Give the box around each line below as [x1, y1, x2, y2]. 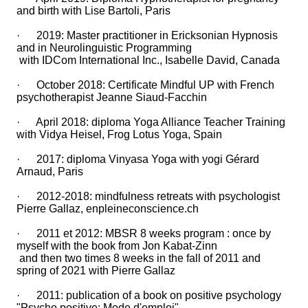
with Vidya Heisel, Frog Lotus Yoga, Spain [16, 129, 222, 141]
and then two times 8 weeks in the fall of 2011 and [16, 252, 261, 265]
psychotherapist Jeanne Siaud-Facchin [16, 91, 207, 104]
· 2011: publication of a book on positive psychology [16, 289, 281, 302]
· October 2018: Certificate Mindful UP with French [16, 79, 274, 91]
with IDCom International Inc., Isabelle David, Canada [16, 54, 280, 67]
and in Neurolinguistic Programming [16, 42, 192, 54]
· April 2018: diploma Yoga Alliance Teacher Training [16, 116, 285, 129]
